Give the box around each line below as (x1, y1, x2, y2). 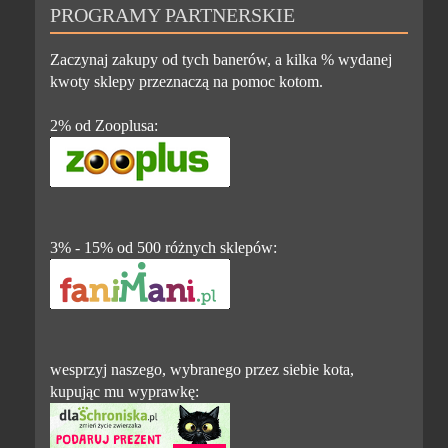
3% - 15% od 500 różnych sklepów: (50, 238, 278, 256)
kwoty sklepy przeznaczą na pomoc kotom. (50, 72, 324, 90)
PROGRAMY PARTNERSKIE (50, 3, 296, 26)
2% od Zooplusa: (50, 116, 159, 134)
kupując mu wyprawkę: (50, 382, 200, 400)
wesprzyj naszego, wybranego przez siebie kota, (50, 360, 355, 378)
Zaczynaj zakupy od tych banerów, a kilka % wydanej (50, 50, 393, 68)
